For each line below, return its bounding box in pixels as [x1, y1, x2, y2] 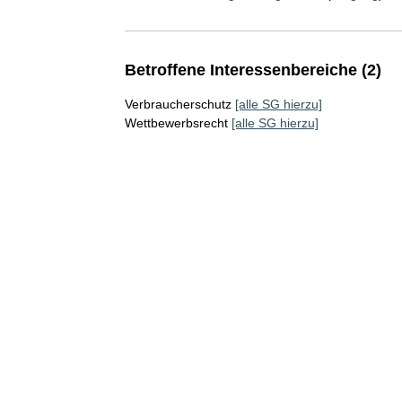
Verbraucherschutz [124, 97, 232, 111]
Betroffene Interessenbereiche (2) [124, 61, 381, 79]
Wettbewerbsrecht [124, 116, 228, 130]
